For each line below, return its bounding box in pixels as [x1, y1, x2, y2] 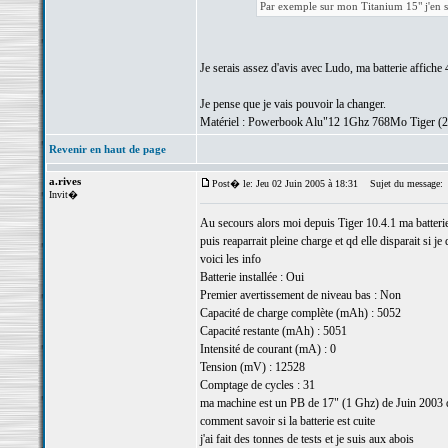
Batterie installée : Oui [199, 270, 304, 284]
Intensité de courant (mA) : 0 [199, 342, 336, 356]
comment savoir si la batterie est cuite [199, 414, 375, 428]
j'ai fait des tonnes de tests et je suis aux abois [199, 432, 414, 446]
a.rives [48, 175, 81, 187]
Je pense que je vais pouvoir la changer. [199, 97, 386, 111]
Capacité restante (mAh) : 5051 [199, 324, 347, 338]
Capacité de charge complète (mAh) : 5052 [199, 306, 401, 320]
